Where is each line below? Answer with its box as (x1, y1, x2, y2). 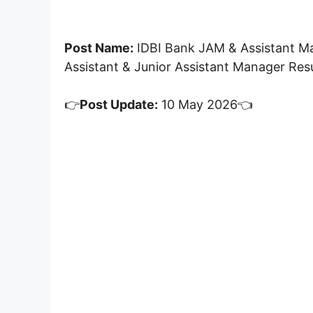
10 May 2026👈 (158, 96, 253, 112)
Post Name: (64, 40, 133, 55)
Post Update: (80, 96, 158, 112)
